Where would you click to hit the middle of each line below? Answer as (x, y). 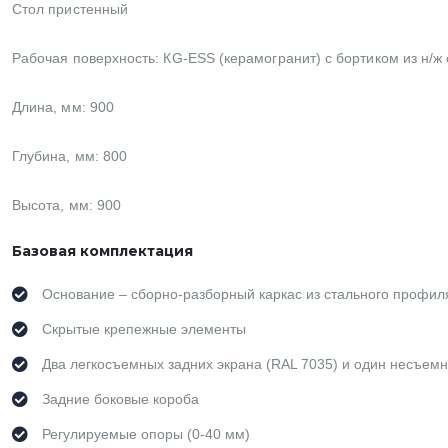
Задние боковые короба (120, 399)
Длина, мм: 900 (63, 107)
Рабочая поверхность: (88, 58)
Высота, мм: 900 (67, 205)
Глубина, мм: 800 (70, 156)
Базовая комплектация (102, 251)
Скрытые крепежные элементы (144, 329)
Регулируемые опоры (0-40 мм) (146, 434)
